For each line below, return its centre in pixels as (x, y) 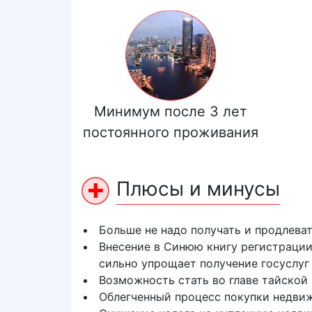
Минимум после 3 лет (170, 111)
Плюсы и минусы (198, 189)
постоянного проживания (170, 132)
